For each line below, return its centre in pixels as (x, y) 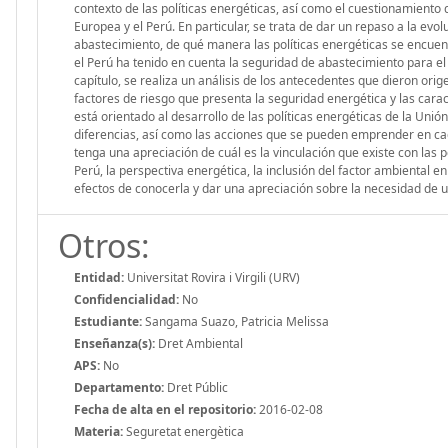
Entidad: (99, 277)
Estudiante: (108, 321)
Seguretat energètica (183, 431)
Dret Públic (196, 387)
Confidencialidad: (126, 299)
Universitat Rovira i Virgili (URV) (212, 277)
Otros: (104, 245)
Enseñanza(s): (114, 343)
